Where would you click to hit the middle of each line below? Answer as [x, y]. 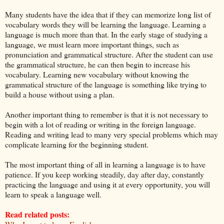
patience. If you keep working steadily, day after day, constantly [104, 174]
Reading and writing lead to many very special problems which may [111, 134]
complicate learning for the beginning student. [77, 144]
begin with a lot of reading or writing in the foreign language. [100, 124]
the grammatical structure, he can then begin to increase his [97, 64]
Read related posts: [37, 214]
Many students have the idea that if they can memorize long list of [108, 14]
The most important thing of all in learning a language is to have [105, 164]
